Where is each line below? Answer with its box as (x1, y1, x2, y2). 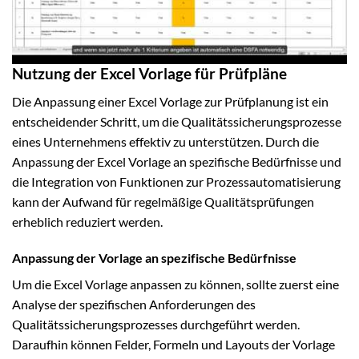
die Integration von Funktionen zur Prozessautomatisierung (12, 173, 341, 189)
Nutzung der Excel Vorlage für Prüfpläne (12, 64, 287, 83)
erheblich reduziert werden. (12, 213, 163, 229)
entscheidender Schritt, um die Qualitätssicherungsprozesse (12, 113, 341, 129)
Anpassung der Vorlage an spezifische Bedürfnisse (12, 250, 296, 266)
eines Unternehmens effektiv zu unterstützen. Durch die (12, 133, 319, 149)
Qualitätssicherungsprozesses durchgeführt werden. (12, 317, 300, 333)
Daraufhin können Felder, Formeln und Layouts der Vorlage (12, 337, 335, 353)
